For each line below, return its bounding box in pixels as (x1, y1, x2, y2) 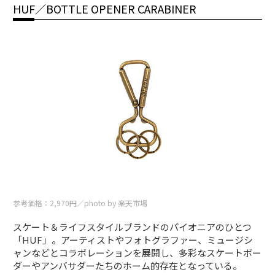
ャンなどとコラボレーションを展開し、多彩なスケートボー (13, 246, 262, 260)
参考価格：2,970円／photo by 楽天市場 (13, 198, 148, 209)
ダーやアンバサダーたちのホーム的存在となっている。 (13, 259, 242, 273)
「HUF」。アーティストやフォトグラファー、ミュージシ (13, 233, 254, 247)
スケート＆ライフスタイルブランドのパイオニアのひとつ (13, 220, 252, 234)
